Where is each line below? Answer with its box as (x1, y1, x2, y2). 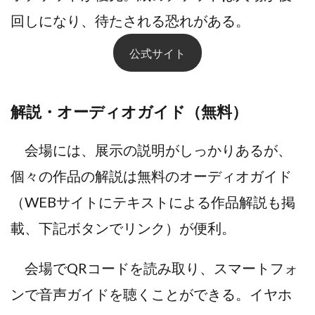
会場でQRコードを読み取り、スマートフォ (11, 259, 298, 277)
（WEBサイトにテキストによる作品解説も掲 (11, 193, 295, 211)
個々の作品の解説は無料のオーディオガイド (11, 167, 292, 185)
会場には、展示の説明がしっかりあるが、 (11, 141, 292, 159)
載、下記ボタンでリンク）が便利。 (11, 219, 236, 237)
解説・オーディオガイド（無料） (11, 102, 247, 122)
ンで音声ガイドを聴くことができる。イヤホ (11, 285, 292, 303)
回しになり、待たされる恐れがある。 (11, 12, 250, 30)
